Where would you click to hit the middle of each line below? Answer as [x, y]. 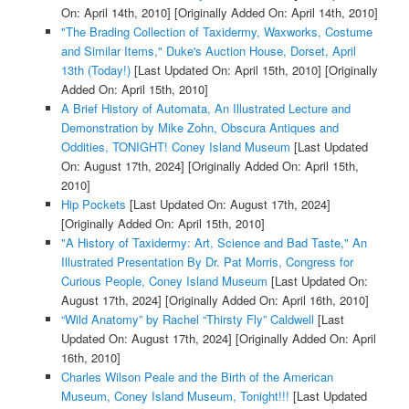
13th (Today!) [95, 70]
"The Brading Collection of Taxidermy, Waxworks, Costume [216, 32]
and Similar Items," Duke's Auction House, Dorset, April [208, 51]
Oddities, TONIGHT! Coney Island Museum [175, 147]
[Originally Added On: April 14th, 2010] [274, 13]
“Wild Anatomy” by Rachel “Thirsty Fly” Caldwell [187, 320]
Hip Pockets [93, 204]
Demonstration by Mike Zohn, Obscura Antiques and [199, 128]
